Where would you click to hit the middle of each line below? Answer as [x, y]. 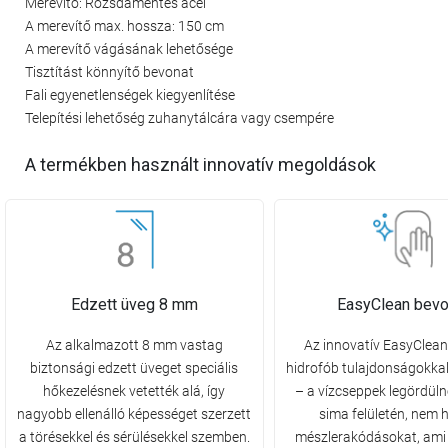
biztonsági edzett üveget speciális [134, 368]
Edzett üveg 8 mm [134, 305]
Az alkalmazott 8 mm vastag [134, 345]
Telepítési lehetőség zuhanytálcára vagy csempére [179, 117]
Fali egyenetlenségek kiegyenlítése [130, 94]
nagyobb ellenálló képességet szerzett [134, 414]
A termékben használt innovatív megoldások [200, 165]
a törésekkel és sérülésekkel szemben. [134, 437]
